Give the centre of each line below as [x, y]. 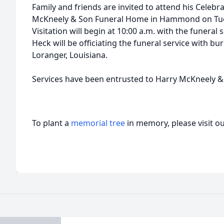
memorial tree [98, 123]
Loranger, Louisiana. [70, 55]
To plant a [51, 123]
